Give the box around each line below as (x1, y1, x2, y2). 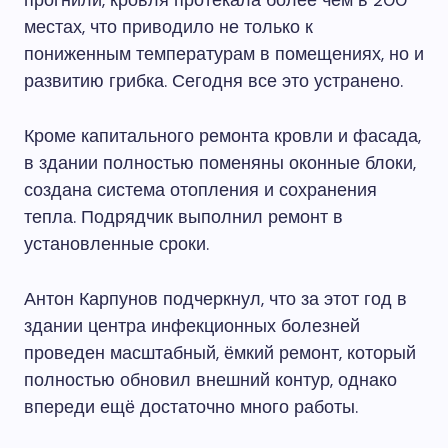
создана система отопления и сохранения (24, 178, 377, 202)
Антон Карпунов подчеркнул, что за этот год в (24, 287, 407, 311)
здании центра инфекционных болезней (24, 314, 360, 338)
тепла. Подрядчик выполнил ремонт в (24, 205, 343, 229)
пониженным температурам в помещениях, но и (24, 42, 424, 66)
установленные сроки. (24, 232, 209, 256)
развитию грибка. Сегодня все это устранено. (24, 69, 403, 93)
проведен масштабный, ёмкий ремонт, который (24, 341, 416, 365)
